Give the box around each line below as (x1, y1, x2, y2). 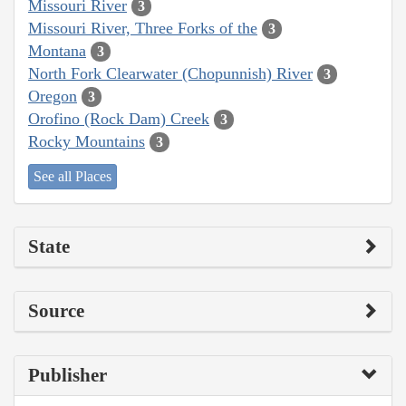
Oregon (28, 86, 77, 105)
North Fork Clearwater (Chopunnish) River (28, 63, 313, 82)
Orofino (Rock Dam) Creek (28, 109, 209, 128)
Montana (28, 41, 86, 60)
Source (28, 300, 84, 323)
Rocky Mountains (28, 131, 145, 150)
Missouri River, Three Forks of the (28, 18, 257, 37)
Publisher (28, 364, 107, 387)
